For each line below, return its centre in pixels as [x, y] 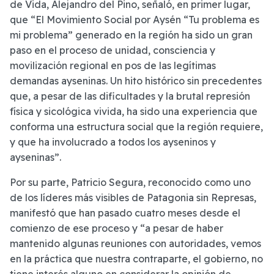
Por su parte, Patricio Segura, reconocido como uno [130, 183]
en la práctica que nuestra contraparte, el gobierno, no [136, 259]
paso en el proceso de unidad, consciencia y [113, 50]
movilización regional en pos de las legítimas [113, 66]
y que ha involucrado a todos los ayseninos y [113, 142]
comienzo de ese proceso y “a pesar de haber [117, 228]
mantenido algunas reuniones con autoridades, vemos [135, 244]
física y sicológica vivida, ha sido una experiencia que [134, 112]
